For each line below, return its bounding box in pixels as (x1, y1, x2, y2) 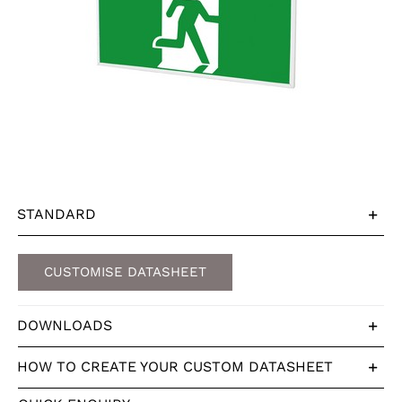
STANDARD (16, 205, 96, 223)
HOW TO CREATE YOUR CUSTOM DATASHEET (16, 357, 333, 375)
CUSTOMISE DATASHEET (43, 264, 206, 280)
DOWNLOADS (16, 316, 112, 334)
